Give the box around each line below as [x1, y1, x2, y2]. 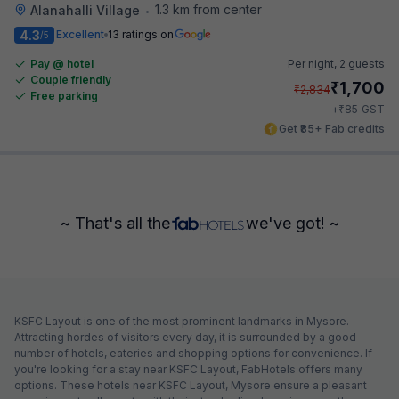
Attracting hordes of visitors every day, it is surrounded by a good [14, 330, 356, 344]
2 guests [339, 56, 385, 70]
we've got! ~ [245, 213, 339, 232]
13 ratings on [108, 28, 174, 41]
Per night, [288, 56, 339, 70]
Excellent [56, 28, 104, 41]
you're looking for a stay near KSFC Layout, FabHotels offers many [14, 362, 362, 376]
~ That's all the [60, 213, 170, 232]
